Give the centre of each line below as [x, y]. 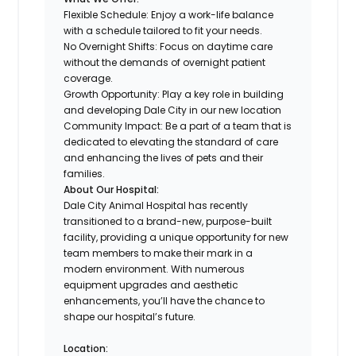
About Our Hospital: [112, 189]
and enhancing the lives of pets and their [164, 157]
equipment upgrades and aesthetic [151, 284]
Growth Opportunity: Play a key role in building [174, 94]
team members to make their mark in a [159, 253]
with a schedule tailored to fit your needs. [163, 30]
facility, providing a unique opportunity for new [176, 237]
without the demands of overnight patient [165, 62]
